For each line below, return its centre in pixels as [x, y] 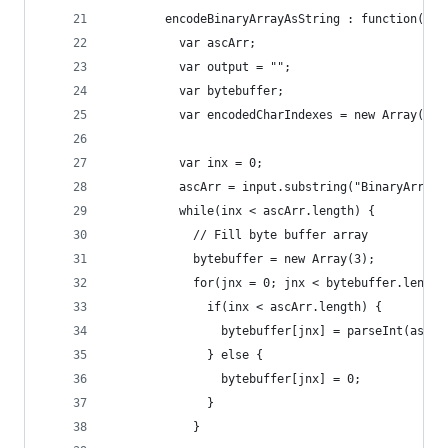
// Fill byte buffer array [238, 235]
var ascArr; [182, 43]
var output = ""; [200, 67]
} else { [186, 355]
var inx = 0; [186, 163]
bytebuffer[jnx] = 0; [235, 379]
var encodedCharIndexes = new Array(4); [277, 115]
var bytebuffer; [196, 91]
